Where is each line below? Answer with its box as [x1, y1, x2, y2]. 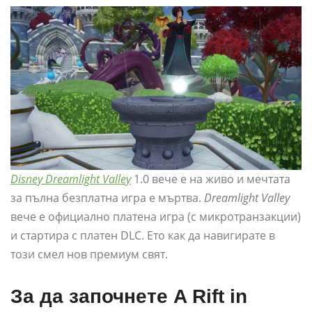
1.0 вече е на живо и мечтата [134, 171, 290, 187]
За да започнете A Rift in [10, 286, 247, 308]
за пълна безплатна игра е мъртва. [10, 190, 204, 206]
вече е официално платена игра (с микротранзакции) [10, 209, 301, 225]
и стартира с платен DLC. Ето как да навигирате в [10, 228, 275, 244]
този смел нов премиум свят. [10, 247, 168, 263]
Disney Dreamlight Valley [10, 171, 131, 187]
